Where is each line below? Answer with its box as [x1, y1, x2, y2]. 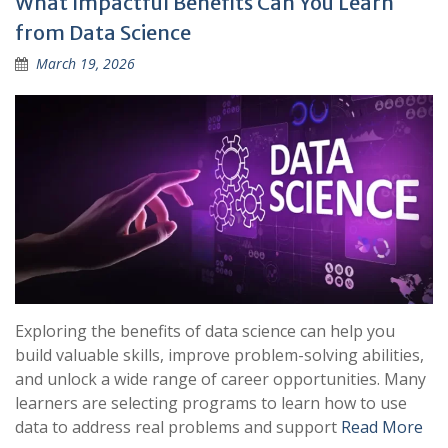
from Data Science [15, 20, 191, 45]
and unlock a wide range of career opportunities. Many [15, 368, 426, 390]
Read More [341, 416, 423, 438]
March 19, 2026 [36, 54, 135, 73]
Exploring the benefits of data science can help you [15, 320, 395, 342]
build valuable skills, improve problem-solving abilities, [15, 344, 424, 366]
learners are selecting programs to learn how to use [15, 392, 407, 414]
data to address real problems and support [15, 416, 341, 438]
